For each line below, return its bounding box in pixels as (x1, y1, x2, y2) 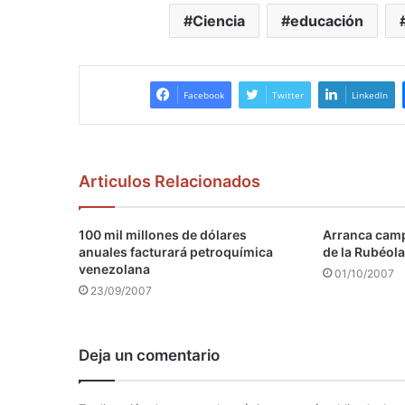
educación (289, 12, 363, 31)
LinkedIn (351, 89, 388, 102)
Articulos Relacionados (79, 172, 260, 192)
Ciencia (192, 12, 245, 31)
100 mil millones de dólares (79, 227, 247, 243)
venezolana (79, 261, 150, 278)
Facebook (183, 89, 224, 102)
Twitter (271, 89, 304, 102)
